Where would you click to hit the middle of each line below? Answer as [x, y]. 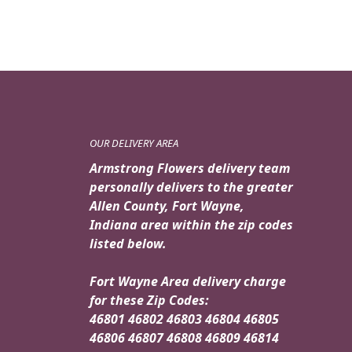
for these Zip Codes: [149, 301]
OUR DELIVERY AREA [134, 143]
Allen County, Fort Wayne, [167, 206]
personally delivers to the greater [191, 187]
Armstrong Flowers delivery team [190, 169]
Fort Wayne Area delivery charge [188, 282]
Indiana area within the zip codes [191, 225]
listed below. [128, 244]
